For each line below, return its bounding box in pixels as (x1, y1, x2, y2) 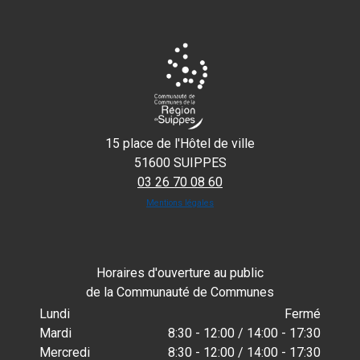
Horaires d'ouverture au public (96, 264, 264, 280)
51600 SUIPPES (133, 154, 227, 170)
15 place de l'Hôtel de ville (105, 135, 255, 151)
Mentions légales (146, 197, 214, 208)
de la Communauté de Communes (86, 284, 274, 300)
